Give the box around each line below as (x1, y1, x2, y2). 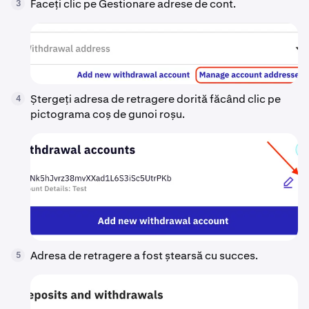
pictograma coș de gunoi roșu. (30, 107, 185, 122)
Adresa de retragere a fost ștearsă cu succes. (30, 248, 258, 263)
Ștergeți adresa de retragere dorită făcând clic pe (30, 92, 281, 107)
